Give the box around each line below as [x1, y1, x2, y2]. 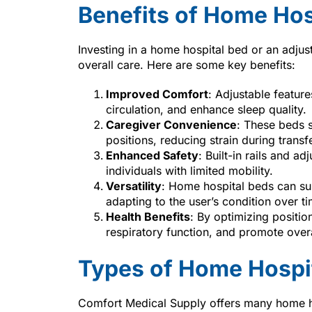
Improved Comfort [106, 86, 208, 101]
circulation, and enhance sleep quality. [106, 102, 306, 116]
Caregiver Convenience [106, 117, 237, 132]
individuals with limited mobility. [106, 163, 273, 178]
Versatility [106, 178, 162, 193]
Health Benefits [106, 209, 190, 224]
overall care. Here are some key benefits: [78, 57, 295, 72]
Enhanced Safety [106, 148, 198, 162]
